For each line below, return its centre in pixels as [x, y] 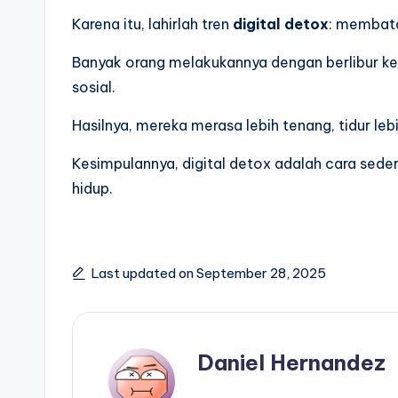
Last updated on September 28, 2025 [209, 273]
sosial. [94, 87]
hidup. [92, 188]
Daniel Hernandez [291, 362]
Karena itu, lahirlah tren [152, 24]
